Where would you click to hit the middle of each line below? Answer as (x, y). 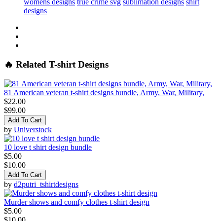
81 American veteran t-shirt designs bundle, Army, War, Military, (104, 92)
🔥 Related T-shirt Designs (56, 64)
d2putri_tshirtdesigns (46, 184)
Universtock (33, 129)
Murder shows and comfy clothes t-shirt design (77, 202)
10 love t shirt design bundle (48, 147)
